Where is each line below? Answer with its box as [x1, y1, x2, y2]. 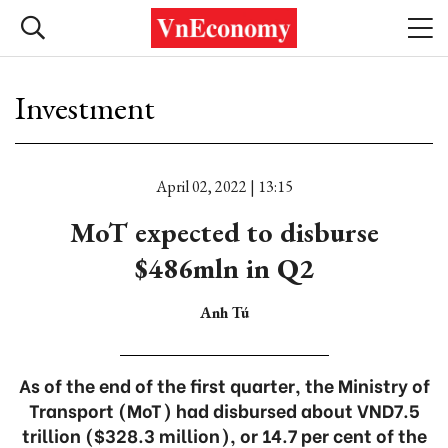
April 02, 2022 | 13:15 [155, 176, 293, 197]
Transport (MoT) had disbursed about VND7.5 [28, 396, 420, 423]
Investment [15, 87, 155, 129]
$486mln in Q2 [134, 250, 314, 286]
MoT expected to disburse [69, 214, 379, 250]
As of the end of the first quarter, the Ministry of [18, 371, 430, 398]
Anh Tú [199, 302, 249, 323]
